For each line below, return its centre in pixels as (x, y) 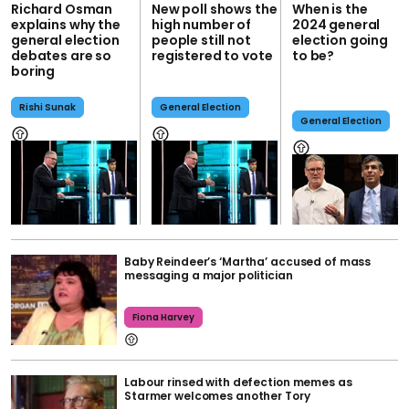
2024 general (336, 25)
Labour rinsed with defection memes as (238, 383)
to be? (314, 56)
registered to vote (212, 56)
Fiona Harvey (163, 318)
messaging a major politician (209, 276)
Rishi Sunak (47, 108)
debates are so (62, 56)
